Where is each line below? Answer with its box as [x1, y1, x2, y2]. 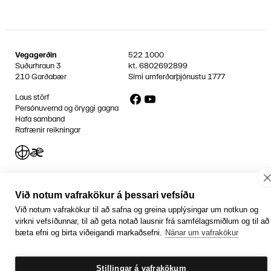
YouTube [142, 92, 172, 102]
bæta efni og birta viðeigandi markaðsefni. [15, 228, 162, 237]
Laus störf [15, 93, 49, 103]
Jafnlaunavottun [14, 145, 71, 155]
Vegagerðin [15, 50, 57, 60]
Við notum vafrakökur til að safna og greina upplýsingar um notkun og [15, 205, 258, 214]
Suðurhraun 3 [15, 61, 60, 71]
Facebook [128, 92, 162, 102]
